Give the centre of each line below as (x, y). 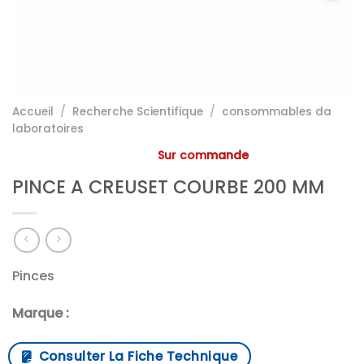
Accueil (33, 112)
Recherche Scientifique (138, 112)
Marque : (41, 314)
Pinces (33, 276)
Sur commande (203, 155)
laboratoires (48, 129)
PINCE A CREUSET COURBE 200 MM (168, 186)
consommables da (277, 112)
